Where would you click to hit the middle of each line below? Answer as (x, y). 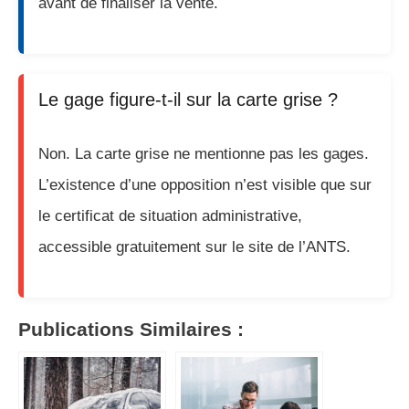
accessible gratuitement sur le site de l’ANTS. (194, 246)
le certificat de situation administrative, (170, 215)
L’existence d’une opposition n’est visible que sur (205, 184)
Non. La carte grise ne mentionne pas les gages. (204, 153)
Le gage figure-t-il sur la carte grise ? (188, 99)
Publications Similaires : (131, 329)
